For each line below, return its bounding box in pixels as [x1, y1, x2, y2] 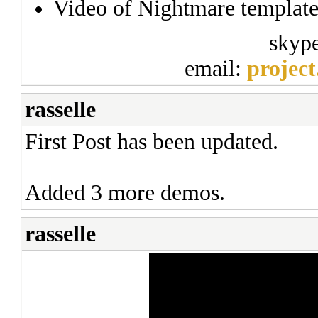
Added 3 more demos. [25, 180, 225, 205]
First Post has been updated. [25, 128, 278, 154]
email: [184, 55, 247, 81]
